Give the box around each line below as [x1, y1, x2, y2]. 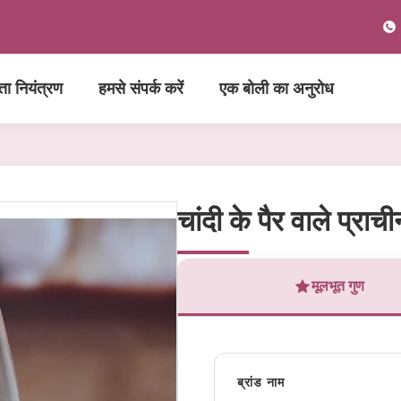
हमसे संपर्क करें [98, 80, 183, 98]
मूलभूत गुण [311, 278, 365, 294]
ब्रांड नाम [236, 375, 285, 389]
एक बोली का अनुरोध [219, 80, 334, 98]
